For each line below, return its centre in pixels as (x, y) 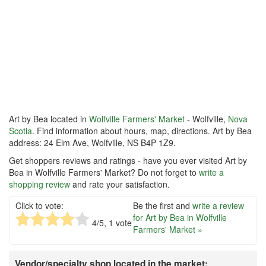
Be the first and (163, 206)
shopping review (39, 184)
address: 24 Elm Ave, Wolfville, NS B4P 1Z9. (92, 143)
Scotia (20, 131)
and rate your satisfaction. (120, 184)
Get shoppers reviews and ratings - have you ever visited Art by (128, 161)
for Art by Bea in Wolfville (180, 218)
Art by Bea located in (49, 119)
